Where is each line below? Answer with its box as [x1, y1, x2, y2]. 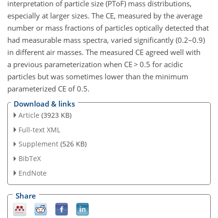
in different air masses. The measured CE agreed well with [7, 47, 200, 57]
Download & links [14, 98, 75, 109]
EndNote [18, 168, 47, 178]
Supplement [18, 139, 58, 149]
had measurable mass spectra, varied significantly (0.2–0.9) [7, 35, 205, 45]
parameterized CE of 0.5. [7, 84, 90, 94]
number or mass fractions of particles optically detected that [7, 23, 209, 33]
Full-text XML [18, 125, 60, 134]
